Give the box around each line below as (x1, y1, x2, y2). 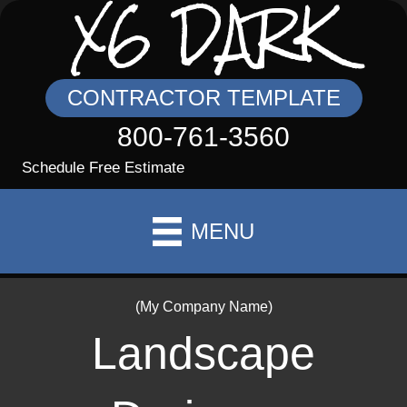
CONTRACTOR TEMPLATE (66, 85, 341, 110)
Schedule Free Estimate (22, 159, 184, 176)
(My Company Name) (134, 299, 273, 315)
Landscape (92, 328, 315, 380)
